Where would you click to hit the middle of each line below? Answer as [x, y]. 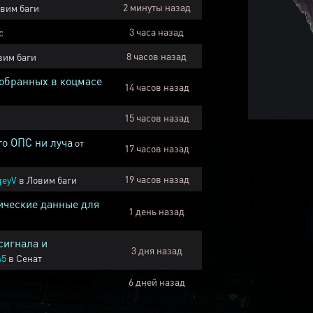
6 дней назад [156, 282]
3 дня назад [156, 250]
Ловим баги [52, 180]
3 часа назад [156, 31]
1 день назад [156, 211]
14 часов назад [156, 87]
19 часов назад [156, 179]
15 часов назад [156, 117]
